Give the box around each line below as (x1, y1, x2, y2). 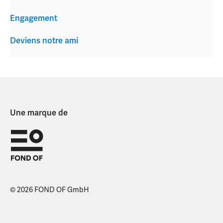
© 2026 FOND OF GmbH (10, 185, 89, 195)
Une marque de (10, 108, 68, 118)
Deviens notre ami (10, 36, 78, 46)
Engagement (10, 13, 57, 24)
